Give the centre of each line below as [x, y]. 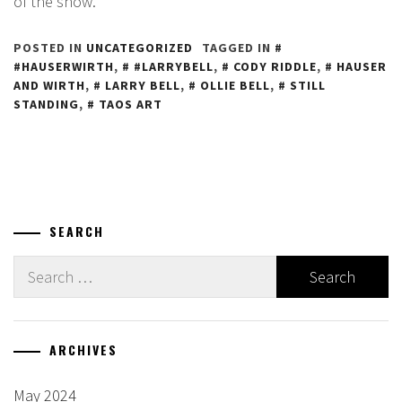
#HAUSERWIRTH [64, 66]
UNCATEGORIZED [140, 47]
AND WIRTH [49, 85]
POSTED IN [50, 47]
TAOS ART [131, 104]
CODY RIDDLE [275, 66]
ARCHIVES [83, 349]
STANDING [46, 104]
